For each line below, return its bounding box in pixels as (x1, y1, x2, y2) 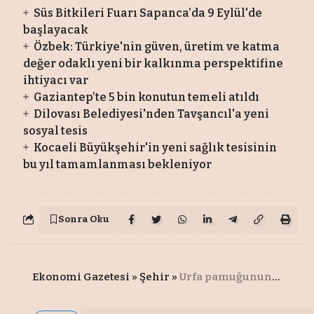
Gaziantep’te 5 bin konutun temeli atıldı (33, 90, 259, 104)
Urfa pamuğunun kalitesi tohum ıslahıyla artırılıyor (179, 270, 273, 283)
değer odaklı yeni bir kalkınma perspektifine (23, 56, 284, 70)
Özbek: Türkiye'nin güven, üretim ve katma (33, 39, 280, 53)
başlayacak (23, 22, 89, 36)
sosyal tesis (23, 123, 88, 137)
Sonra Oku (58, 213, 110, 225)
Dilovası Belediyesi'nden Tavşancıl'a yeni (33, 107, 269, 121)
